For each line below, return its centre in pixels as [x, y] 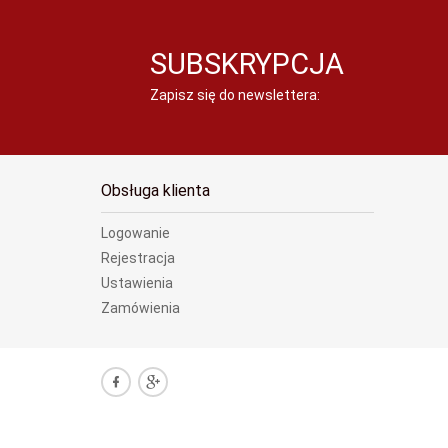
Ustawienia [137, 282]
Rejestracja [138, 257]
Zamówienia [140, 307]
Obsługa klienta [155, 190]
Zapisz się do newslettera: [235, 94]
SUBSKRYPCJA [247, 63]
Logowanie [135, 232]
